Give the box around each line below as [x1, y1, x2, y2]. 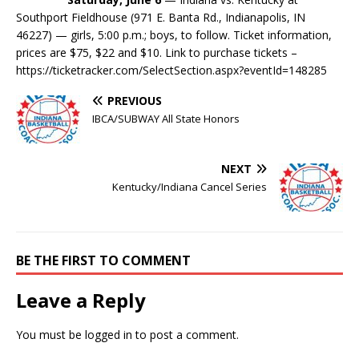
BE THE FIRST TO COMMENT [16, 252, 191, 269]
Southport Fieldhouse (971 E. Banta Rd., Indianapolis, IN [16, 10, 305, 25]
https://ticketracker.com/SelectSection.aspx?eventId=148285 [16, 63, 327, 78]
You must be [16, 327, 85, 342]
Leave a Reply [16, 287, 146, 313]
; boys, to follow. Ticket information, [144, 27, 332, 42]
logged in [85, 327, 132, 342]
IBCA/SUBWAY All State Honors [92, 111, 240, 126]
